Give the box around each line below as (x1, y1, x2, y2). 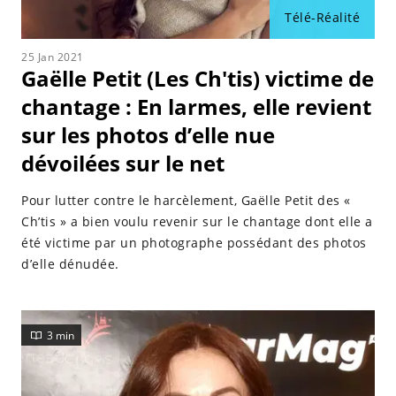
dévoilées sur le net (21, 148, 225, 178)
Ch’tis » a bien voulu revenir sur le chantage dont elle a (21, 213, 373, 230)
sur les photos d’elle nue (21, 120, 275, 149)
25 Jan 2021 (21, 49, 84, 65)
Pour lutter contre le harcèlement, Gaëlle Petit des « (21, 192, 351, 209)
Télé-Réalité (285, 9, 360, 26)
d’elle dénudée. (21, 255, 119, 272)
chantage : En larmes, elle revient (21, 92, 371, 121)
